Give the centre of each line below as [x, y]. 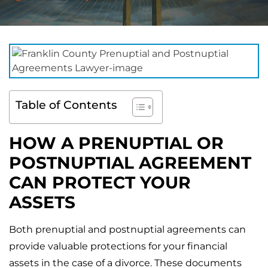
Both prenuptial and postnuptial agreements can [127, 229]
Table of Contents [66, 104]
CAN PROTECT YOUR [100, 182]
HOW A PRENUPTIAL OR [116, 143]
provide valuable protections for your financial [118, 246]
